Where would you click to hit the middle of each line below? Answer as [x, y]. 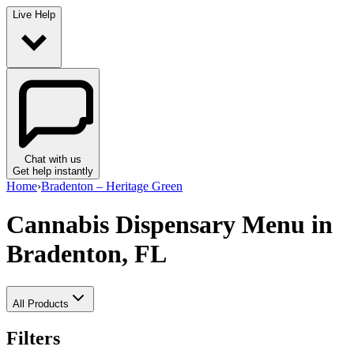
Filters [33, 338]
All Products [41, 303]
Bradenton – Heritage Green [112, 186]
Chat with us [53, 159]
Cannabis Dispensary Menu [156, 225]
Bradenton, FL [87, 254]
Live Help [34, 14]
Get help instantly [53, 171]
